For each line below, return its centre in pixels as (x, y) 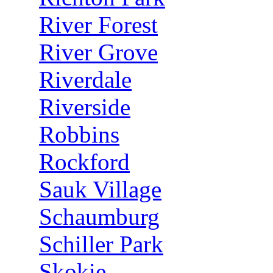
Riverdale (85, 80)
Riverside (85, 107)
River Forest (98, 25)
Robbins (79, 134)
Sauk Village (100, 189)
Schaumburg (99, 217)
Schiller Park (101, 244)
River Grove (98, 52)
